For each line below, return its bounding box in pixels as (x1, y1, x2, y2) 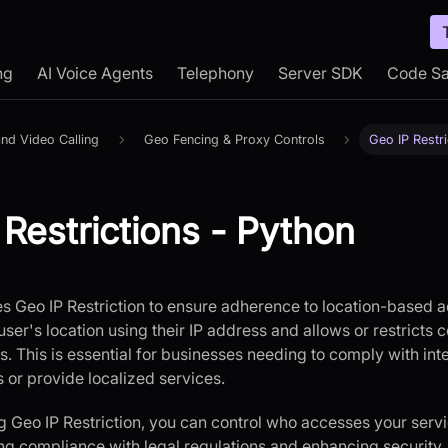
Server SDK (278, 63, 363, 83)
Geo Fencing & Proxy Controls (143, 132, 325, 148)
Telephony (177, 63, 254, 83)
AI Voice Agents (37, 63, 153, 83)
